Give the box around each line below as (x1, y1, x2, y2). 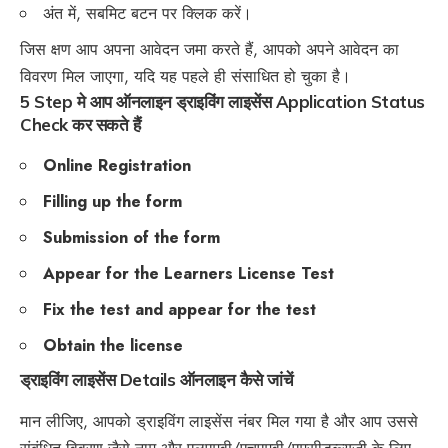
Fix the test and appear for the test (43, 298, 316, 322)
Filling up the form (43, 190, 182, 214)
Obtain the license (43, 334, 183, 358)
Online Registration (43, 154, 191, 178)
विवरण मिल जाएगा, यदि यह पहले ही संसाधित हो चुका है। (20, 65, 351, 89)
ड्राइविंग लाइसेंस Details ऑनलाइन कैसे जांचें (20, 369, 293, 391)
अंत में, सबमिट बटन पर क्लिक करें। (43, 2, 252, 26)
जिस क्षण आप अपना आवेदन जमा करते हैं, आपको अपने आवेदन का (20, 38, 399, 62)
